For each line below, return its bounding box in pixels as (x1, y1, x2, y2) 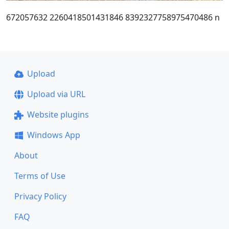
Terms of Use (14, 170, 65, 182)
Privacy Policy (14, 191, 66, 202)
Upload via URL (27, 88, 85, 100)
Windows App (27, 129, 80, 141)
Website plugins (27, 109, 89, 121)
